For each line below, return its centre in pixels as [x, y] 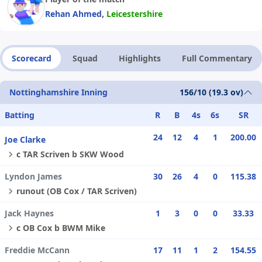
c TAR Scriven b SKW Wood [70, 154]
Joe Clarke [25, 140]
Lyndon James [33, 177]
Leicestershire [135, 13]
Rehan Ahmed [73, 13]
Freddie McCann [37, 250]
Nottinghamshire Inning [58, 92]
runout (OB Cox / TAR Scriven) [77, 191]
